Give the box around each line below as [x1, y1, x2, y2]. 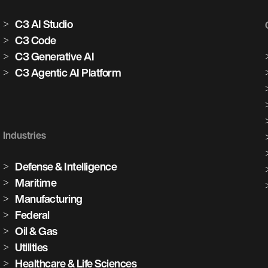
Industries [3, 130, 46, 141]
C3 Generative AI [15, 51, 95, 62]
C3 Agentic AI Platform [15, 67, 121, 78]
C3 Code [15, 35, 56, 46]
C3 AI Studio [15, 19, 73, 30]
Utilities [15, 242, 48, 253]
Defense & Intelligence [15, 161, 117, 172]
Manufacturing [15, 193, 83, 205]
